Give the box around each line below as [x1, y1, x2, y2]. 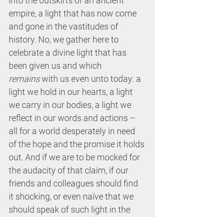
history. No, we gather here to [9, 34, 121, 45]
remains [9, 74, 40, 84]
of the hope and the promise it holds [9, 139, 146, 149]
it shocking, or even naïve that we [9, 191, 136, 201]
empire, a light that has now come [9, 8, 139, 18]
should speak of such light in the [9, 204, 132, 215]
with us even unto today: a [40, 74, 143, 84]
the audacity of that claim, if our [9, 165, 130, 175]
